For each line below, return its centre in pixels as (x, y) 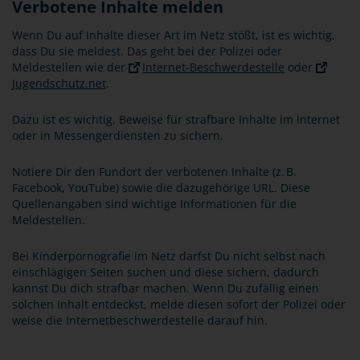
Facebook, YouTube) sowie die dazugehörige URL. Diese (161, 188)
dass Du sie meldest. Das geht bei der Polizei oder (147, 51)
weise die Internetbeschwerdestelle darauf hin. (140, 320)
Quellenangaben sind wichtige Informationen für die (154, 204)
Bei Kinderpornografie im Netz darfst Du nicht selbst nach (169, 256)
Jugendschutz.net (59, 83)
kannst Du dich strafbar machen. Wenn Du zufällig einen (166, 288)
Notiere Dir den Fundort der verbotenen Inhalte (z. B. (154, 172)
